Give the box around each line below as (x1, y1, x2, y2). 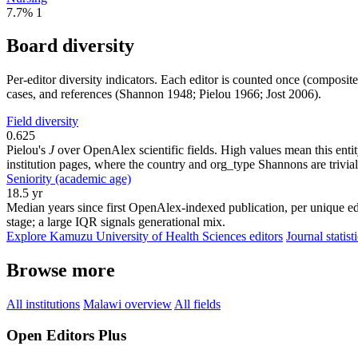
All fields (174, 297, 221, 312)
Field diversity (6, 114, 78, 129)
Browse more (6, 260, 115, 281)
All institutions (6, 297, 80, 312)
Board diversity (6, 35, 134, 57)
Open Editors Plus (6, 326, 126, 344)
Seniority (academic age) (6, 172, 131, 186)
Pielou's (6, 143, 49, 157)
